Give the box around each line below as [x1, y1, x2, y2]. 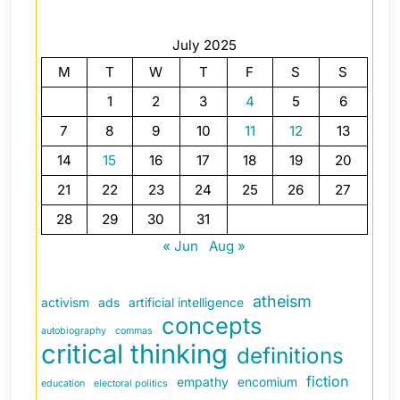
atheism [252, 292, 312, 312]
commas [114, 325, 153, 337]
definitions [236, 343, 344, 370]
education [40, 378, 85, 390]
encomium [237, 374, 297, 390]
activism [40, 295, 89, 311]
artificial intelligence [128, 295, 244, 311]
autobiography [40, 325, 106, 337]
